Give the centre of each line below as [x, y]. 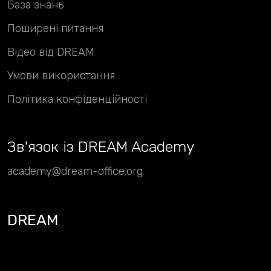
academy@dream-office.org [75, 171]
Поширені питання [55, 28]
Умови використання [61, 76]
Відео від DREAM [51, 52]
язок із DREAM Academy [111, 147]
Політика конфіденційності [77, 100]
